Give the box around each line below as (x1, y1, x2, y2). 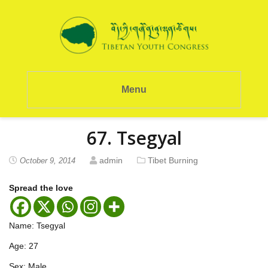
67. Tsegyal (86, 125, 182, 150)
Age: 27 (9, 240, 38, 251)
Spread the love (9, 182, 73, 193)
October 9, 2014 (20, 156, 75, 165)
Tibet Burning (148, 155, 198, 165)
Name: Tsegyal (9, 220, 65, 230)
